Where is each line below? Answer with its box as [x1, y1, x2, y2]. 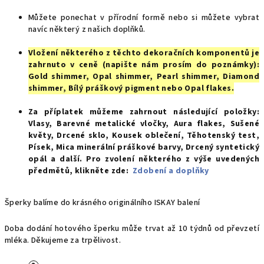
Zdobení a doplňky [133, 165, 209, 177]
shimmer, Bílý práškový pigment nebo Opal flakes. [28, 82, 235, 94]
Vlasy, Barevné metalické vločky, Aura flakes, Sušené [28, 118, 259, 130]
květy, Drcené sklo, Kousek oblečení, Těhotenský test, [28, 130, 259, 141]
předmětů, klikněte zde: [28, 165, 133, 177]
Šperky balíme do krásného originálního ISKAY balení [5, 197, 200, 209]
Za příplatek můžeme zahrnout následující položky [28, 106, 257, 118]
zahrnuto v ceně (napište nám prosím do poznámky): [28, 59, 259, 71]
